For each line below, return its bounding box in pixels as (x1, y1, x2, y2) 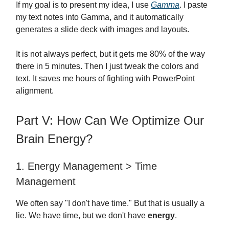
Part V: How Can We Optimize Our (16, 113, 204, 128)
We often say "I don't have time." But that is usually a (16, 199, 204, 208)
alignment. (16, 86, 54, 96)
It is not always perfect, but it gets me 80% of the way (16, 50, 205, 59)
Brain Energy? (16, 132, 93, 146)
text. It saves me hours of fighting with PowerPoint (16, 74, 195, 83)
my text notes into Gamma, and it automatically (16, 13, 184, 22)
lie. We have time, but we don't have (16, 211, 148, 220)
